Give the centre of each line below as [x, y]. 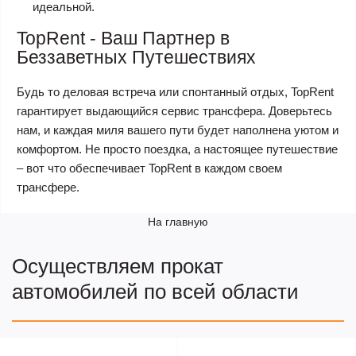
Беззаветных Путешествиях [136, 57]
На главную [178, 222]
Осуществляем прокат [118, 266]
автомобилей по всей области [155, 292]
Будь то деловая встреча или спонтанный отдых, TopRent [175, 92]
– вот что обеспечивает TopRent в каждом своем [149, 168]
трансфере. [48, 187]
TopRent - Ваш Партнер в [123, 38]
